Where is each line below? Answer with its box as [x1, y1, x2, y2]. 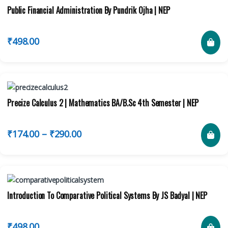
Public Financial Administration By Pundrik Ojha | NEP [7, 4, 170, 17]
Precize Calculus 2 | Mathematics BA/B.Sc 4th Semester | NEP [7, 96, 198, 109]
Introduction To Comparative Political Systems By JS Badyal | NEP [7, 189, 208, 202]
